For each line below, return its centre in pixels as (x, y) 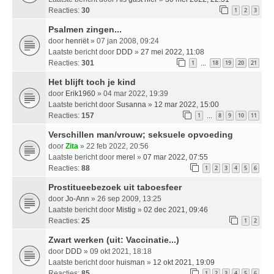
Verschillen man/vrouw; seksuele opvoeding (141, 134)
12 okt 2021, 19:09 (184, 262)
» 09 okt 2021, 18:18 (117, 251)
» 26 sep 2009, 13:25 (125, 198)
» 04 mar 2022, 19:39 (132, 93)
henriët (77, 41)
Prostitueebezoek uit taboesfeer (115, 187)
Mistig (126, 209)
